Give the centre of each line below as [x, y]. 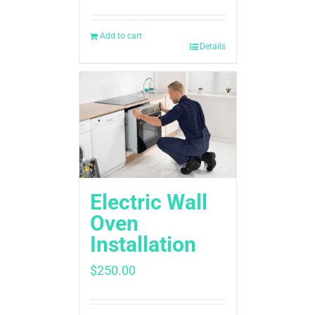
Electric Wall [148, 202]
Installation [143, 244]
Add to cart [121, 36]
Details [212, 47]
